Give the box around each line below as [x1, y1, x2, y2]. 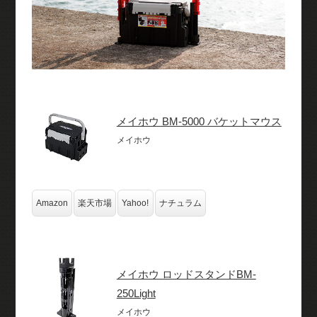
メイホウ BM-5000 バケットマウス [116, 115, 282, 127]
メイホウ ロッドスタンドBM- [116, 267, 256, 280]
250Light [116, 287, 156, 299]
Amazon [35, 197, 68, 208]
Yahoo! [121, 197, 149, 208]
